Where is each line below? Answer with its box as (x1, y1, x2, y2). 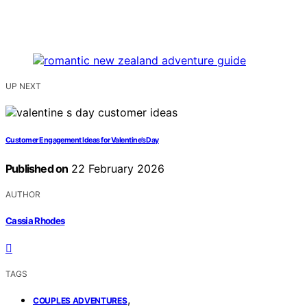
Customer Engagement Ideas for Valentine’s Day (5, 136, 159, 145)
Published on (5, 162, 69, 176)
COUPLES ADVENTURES (33, 295, 127, 306)
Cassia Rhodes (5, 214, 65, 226)
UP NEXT (5, 81, 41, 92)
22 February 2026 (68, 162, 165, 176)
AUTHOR (5, 189, 40, 200)
